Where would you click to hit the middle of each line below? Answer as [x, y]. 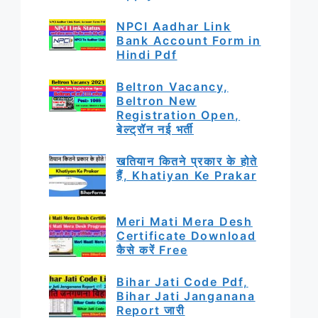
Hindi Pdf [147, 54]
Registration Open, [179, 115]
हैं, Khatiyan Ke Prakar [187, 175]
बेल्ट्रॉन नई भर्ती [155, 129]
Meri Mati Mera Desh [185, 221]
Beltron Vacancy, [172, 86]
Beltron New [157, 100]
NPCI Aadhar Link [174, 26]
